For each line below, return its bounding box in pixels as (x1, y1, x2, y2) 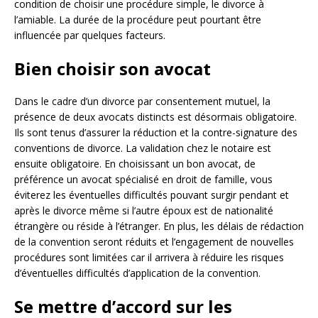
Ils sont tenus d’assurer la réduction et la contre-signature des (14, 126, 297, 140)
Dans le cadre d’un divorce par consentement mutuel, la (14, 94, 270, 109)
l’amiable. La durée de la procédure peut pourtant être (14, 13, 261, 27)
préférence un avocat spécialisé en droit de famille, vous (14, 172, 273, 187)
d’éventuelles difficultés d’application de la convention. (14, 266, 261, 280)
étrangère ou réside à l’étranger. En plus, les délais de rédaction (14, 219, 304, 234)
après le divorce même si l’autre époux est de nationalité (14, 204, 273, 218)
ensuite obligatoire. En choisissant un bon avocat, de (14, 157, 256, 171)
